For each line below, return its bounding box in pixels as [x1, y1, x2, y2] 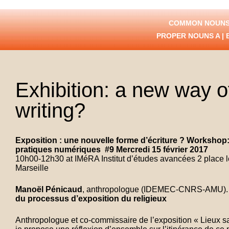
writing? [15, 99, 85, 122]
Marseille [15, 164, 49, 172]
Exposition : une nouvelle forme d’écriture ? [15, 136, 187, 145]
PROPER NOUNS [156, 32, 215, 40]
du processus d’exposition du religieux [15, 194, 167, 203]
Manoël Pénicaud [15, 185, 82, 194]
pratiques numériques [15, 145, 105, 154]
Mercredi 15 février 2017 [116, 145, 208, 154]
